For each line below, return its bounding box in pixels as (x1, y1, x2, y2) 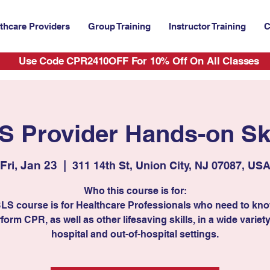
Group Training (88, 21, 151, 31)
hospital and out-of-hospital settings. (51, 228, 219, 240)
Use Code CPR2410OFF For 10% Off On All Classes (18, 54, 260, 67)
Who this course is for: (83, 184, 187, 196)
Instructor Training (169, 21, 246, 31)
